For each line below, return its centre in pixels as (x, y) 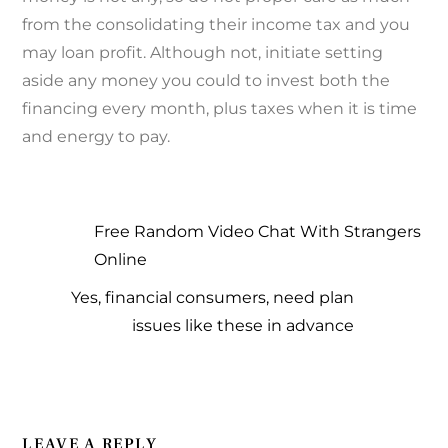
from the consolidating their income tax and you (216, 24)
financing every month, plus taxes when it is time (220, 108)
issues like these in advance (242, 325)
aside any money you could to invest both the (206, 80)
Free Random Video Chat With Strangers (258, 231)
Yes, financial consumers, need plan (212, 297)
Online (121, 259)
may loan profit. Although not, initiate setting (203, 52)
